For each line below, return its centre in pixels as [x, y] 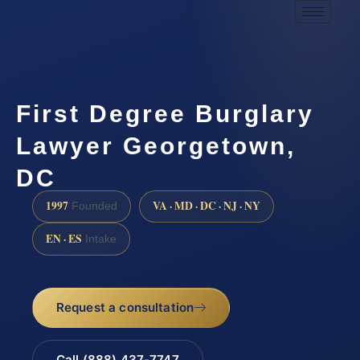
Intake [99, 239]
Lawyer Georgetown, [156, 145]
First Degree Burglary [165, 113]
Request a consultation [125, 307]
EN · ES [64, 238]
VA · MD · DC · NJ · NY [207, 206]
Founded [93, 207]
